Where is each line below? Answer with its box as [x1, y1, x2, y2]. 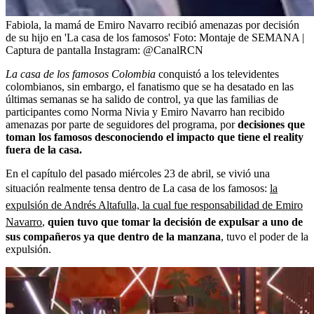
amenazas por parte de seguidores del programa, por [6, 118, 238, 131]
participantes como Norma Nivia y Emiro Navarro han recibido [6, 106, 285, 118]
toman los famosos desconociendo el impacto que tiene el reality [6, 131, 303, 144]
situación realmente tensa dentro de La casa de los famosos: [6, 182, 270, 195]
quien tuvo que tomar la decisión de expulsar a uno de [48, 216, 303, 228]
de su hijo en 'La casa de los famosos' [6, 32, 170, 44]
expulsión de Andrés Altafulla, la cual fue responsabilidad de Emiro [6, 199, 303, 212]
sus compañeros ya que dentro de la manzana [6, 231, 221, 243]
